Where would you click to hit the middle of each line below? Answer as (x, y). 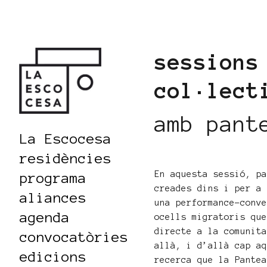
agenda (45, 217)
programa (53, 178)
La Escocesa (66, 139)
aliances (53, 198)
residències (66, 158)
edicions (53, 257)
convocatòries (74, 237)
